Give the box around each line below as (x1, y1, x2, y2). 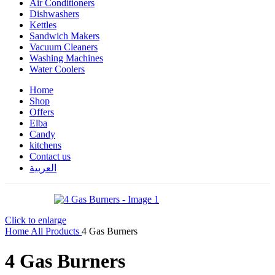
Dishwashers (29, 9, 79, 19)
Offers (29, 107, 54, 117)
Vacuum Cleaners (29, 42, 98, 52)
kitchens (29, 140, 61, 150)
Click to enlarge (5, 215, 66, 225)
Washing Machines (29, 53, 103, 63)
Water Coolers (29, 64, 85, 74)
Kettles (29, 20, 56, 30)
